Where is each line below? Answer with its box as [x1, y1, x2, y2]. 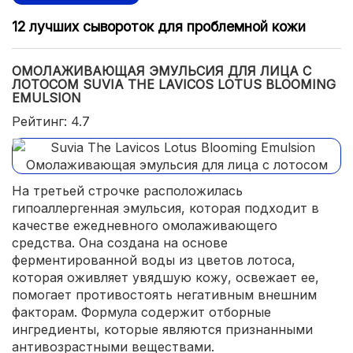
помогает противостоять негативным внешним [12, 287, 317, 303]
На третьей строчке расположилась [12, 183, 243, 199]
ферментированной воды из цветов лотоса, [12, 252, 295, 268]
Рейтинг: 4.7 [12, 113, 90, 129]
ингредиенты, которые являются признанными [12, 321, 313, 337]
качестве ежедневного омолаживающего [12, 217, 277, 233]
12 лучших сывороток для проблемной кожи [12, 18, 306, 35]
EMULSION [12, 90, 81, 106]
